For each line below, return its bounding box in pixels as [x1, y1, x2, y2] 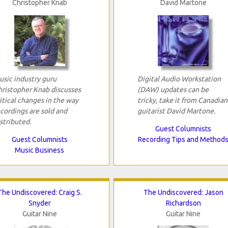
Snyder [28, 199, 51, 208]
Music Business [15, 146, 65, 155]
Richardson [165, 199, 201, 208]
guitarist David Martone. [137, 107, 215, 116]
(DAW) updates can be [137, 85, 209, 94]
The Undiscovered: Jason [143, 188, 223, 197]
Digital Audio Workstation [137, 75, 221, 83]
